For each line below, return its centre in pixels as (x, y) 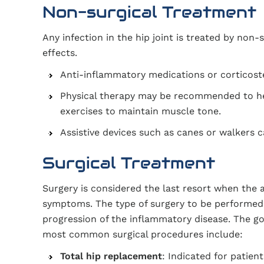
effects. (60, 53)
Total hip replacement (111, 256)
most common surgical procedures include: (143, 234)
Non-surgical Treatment (149, 12)
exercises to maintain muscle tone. (141, 111)
